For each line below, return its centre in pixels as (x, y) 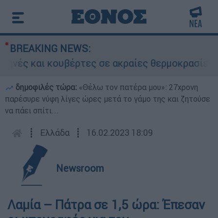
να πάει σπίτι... (32, 110)
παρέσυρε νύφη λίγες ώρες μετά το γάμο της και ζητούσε (108, 99)
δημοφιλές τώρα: (46, 87)
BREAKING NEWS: (50, 48)
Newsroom (80, 168)
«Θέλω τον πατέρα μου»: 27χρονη (138, 87)
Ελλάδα (55, 133)
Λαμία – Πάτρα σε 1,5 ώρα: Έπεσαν (106, 205)
